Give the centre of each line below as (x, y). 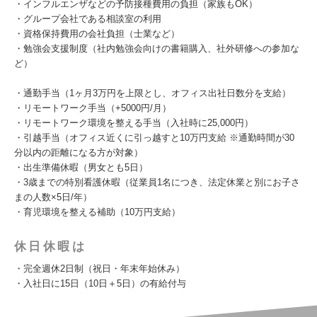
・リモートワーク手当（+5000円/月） (93, 108)
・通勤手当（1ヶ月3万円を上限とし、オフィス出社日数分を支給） (152, 93)
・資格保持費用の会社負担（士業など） (97, 34)
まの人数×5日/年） (53, 197)
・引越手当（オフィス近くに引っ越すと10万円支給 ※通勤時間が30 (154, 138)
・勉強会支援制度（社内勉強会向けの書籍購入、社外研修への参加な (157, 48)
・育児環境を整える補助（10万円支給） (97, 212)
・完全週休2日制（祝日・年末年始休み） (99, 269)
